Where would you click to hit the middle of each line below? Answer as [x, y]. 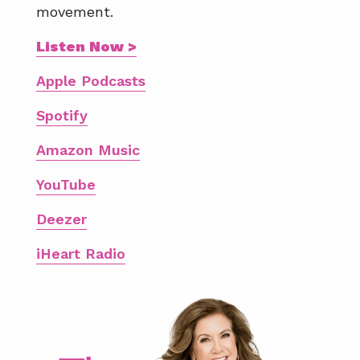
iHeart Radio [81, 253]
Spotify [62, 115]
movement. [75, 11]
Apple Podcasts [91, 80]
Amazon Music [88, 149]
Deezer [61, 219]
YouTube [66, 184]
